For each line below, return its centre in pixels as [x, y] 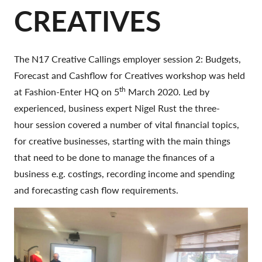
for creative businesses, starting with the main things [122, 141]
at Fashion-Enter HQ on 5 [67, 92]
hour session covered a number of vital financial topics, [127, 124]
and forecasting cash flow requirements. [96, 190]
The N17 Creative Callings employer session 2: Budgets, [127, 59]
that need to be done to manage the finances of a [114, 157]
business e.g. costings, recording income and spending [124, 173]
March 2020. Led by [168, 92]
